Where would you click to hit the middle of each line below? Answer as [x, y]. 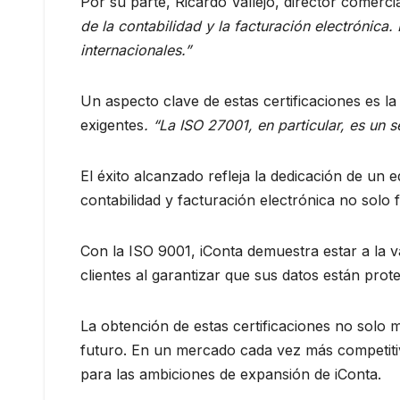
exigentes [112, 125]
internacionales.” [136, 50]
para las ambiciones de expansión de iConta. [231, 374]
